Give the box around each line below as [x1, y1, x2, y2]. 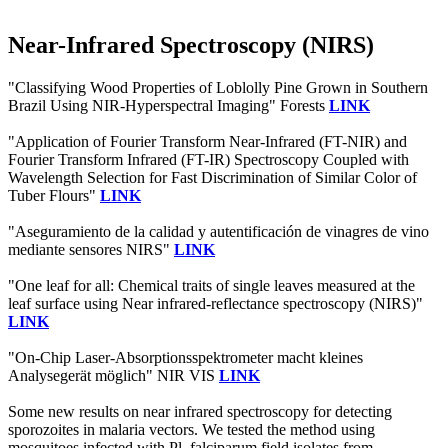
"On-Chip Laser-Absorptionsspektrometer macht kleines [8, 349, 363, 367]
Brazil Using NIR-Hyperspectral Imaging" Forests [8, 97, 329, 115]
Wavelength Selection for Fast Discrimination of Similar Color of [8, 169, 417, 187]
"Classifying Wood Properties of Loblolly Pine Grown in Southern [8, 79, 428, 97]
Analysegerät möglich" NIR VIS [8, 367, 219, 385]
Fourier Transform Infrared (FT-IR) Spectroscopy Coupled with [8, 151, 409, 169]
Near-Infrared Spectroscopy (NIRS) [8, 32, 374, 59]
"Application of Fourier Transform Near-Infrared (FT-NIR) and [8, 133, 407, 151]
